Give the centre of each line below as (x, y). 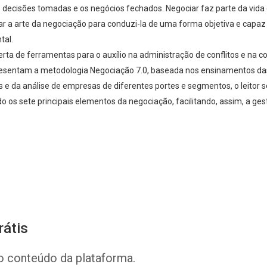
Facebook (108, 188)
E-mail (237, 188)
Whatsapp (36, 188)
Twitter (176, 188)
